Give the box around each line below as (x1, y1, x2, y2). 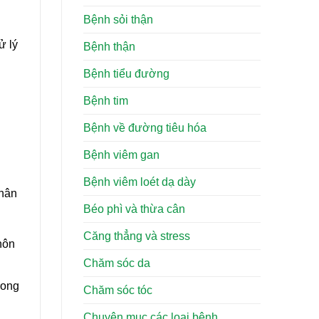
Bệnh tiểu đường (83, 68, 169, 80)
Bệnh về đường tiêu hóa (83, 122, 206, 135)
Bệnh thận (83, 41, 135, 53)
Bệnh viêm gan (83, 149, 159, 162)
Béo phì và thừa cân (83, 203, 185, 216)
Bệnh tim (83, 95, 128, 108)
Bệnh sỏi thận (83, 14, 153, 26)
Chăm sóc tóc (83, 284, 152, 297)
